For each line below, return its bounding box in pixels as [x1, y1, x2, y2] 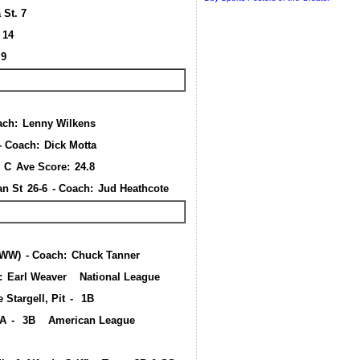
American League [47, 314, 138, 326]
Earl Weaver [6, 271, 70, 283]
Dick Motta [43, 139, 100, 151]
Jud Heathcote [97, 182, 172, 194]
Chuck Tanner [71, 249, 143, 261]
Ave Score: [15, 161, 73, 173]
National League [79, 271, 163, 283]
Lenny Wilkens [22, 117, 99, 129]
